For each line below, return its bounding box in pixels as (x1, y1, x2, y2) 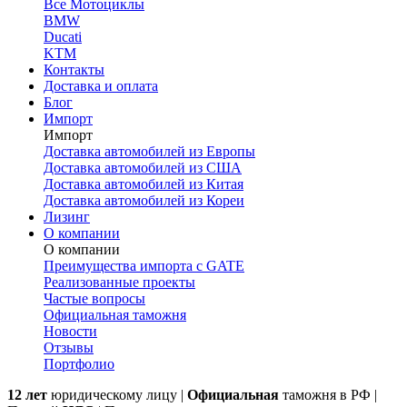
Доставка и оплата (44, 78, 158, 94)
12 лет (7, 387, 47, 402)
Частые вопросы (44, 291, 145, 306)
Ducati (44, 29, 82, 45)
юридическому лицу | (47, 387, 187, 402)
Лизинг (44, 209, 90, 224)
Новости (44, 323, 97, 339)
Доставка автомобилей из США (44, 160, 242, 175)
